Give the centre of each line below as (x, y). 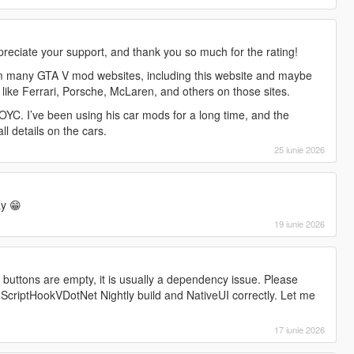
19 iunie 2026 (300, 223)
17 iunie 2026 (300, 329)
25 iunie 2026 (300, 149)
